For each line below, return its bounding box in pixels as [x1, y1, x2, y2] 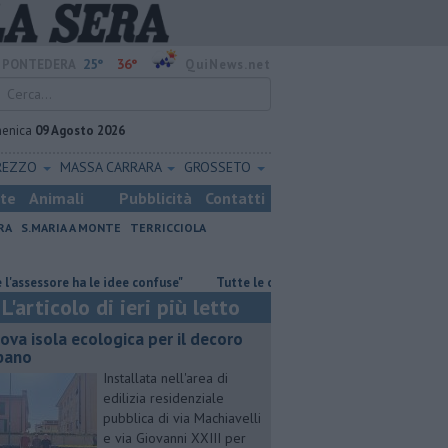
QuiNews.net [185, 56, 271, 73]
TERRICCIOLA [130, 220, 206, 235]
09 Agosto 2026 [35, 122, 125, 139]
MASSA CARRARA [60, 158, 166, 176]
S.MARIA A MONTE [21, 220, 121, 235]
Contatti [205, 188, 265, 208]
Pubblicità [119, 188, 192, 208]
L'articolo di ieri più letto [2, 293, 240, 321]
